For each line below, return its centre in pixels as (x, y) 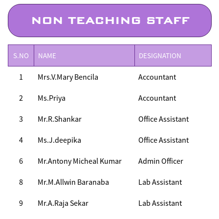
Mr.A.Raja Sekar (63, 203)
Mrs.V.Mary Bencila (68, 77)
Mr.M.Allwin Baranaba (73, 182)
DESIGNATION (160, 55)
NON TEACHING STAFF (110, 21)
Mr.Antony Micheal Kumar (80, 161)
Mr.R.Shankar (60, 119)
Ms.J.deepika (59, 140)
